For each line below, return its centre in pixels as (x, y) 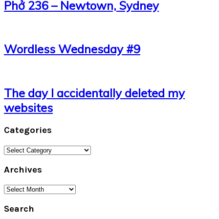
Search (19, 208)
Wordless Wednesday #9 (72, 49)
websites (28, 108)
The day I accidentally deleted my (94, 93)
